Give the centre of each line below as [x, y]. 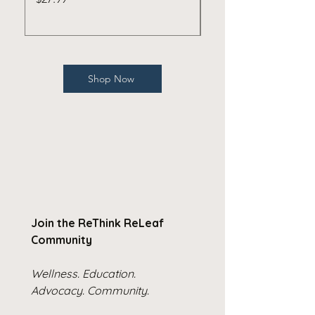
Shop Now [111, 78]
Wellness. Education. [83, 273]
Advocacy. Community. [90, 290]
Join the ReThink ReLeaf [97, 223]
